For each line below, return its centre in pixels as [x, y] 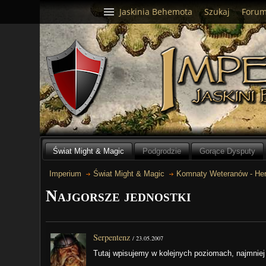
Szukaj [217, 12]
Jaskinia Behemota [156, 12]
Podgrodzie [162, 151]
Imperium [66, 174]
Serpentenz [112, 237]
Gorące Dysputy [227, 151]
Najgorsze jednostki [118, 196]
